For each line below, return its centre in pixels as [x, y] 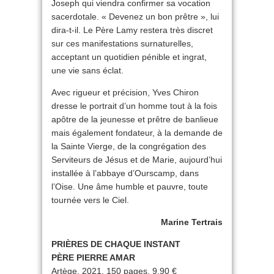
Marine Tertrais [192, 222]
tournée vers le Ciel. [90, 200]
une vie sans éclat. [87, 70]
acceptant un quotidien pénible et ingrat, [129, 57]
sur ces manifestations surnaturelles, [122, 43]
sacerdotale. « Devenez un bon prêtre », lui [135, 17]
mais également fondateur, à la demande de [137, 133]
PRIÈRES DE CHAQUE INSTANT [116, 244]
